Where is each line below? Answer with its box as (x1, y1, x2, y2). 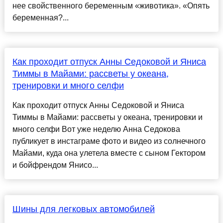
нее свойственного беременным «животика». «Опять (12, 1, 210, 10)
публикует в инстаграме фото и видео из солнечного (12, 137, 206, 146)
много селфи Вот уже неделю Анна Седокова (12, 125, 180, 134)
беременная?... (12, 13, 69, 22)
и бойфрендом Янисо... (12, 161, 98, 170)
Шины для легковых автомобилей (12, 204, 155, 215)
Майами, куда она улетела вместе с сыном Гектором (12, 149, 206, 158)
